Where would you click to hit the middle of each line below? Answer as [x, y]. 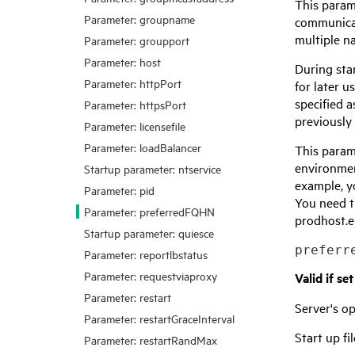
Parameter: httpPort [133, 83]
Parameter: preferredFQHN [149, 211]
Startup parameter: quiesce [149, 233]
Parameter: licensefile [135, 126]
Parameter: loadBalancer [143, 147]
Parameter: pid [119, 190]
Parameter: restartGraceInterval [159, 318]
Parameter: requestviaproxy [151, 275]
